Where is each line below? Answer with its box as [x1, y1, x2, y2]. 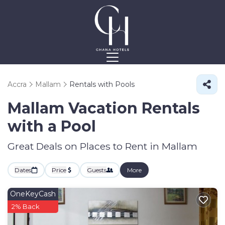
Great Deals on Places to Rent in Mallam [8, 140, 197, 152]
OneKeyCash [10, 189, 56, 198]
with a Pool [8, 117, 96, 136]
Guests [87, 166, 106, 174]
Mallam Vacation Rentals [8, 99, 200, 118]
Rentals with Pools [69, 80, 135, 89]
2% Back [12, 202, 40, 210]
